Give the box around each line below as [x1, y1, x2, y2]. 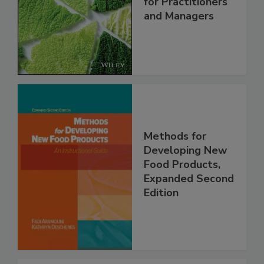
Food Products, [144, 157, 220, 172]
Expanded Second [144, 171, 234, 186]
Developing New [144, 143, 227, 158]
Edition [144, 186, 179, 200]
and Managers [144, 9, 214, 24]
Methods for [144, 129, 206, 144]
